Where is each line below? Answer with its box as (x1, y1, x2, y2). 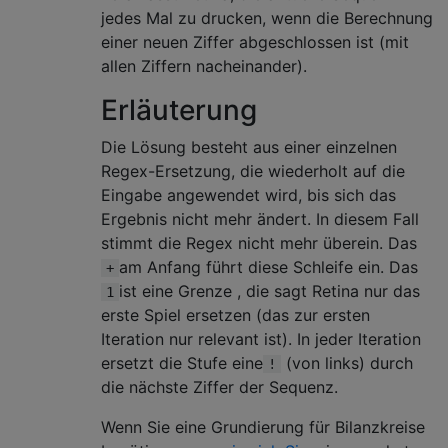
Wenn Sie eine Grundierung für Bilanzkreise (101, 417, 425, 437)
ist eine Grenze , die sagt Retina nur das (119, 281, 420, 301)
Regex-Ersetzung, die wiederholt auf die (101, 161, 405, 181)
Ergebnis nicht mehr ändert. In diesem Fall (101, 209, 419, 229)
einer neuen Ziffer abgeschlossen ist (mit (101, 32, 409, 52)
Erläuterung (101, 93, 257, 127)
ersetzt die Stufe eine (101, 353, 263, 373)
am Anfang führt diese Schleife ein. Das (119, 257, 418, 277)
